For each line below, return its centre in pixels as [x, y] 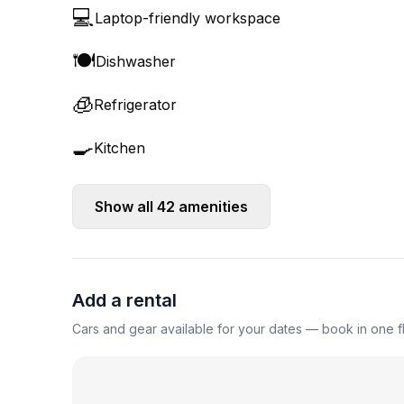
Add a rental [124, 300]
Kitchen [119, 148]
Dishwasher [136, 61]
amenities [211, 207]
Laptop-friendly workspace [188, 18]
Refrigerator [135, 105]
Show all [126, 207]
